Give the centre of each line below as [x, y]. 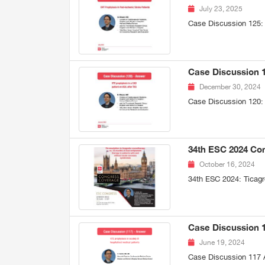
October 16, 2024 [227, 165]
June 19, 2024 [222, 243]
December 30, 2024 [230, 87]
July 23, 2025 [221, 9]
